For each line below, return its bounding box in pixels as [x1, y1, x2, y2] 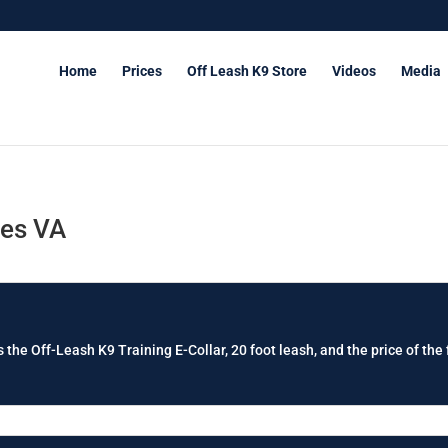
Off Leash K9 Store [187, 63, 307, 79]
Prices [122, 63, 162, 79]
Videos [332, 63, 376, 79]
